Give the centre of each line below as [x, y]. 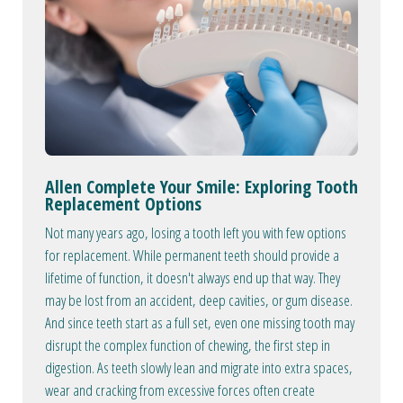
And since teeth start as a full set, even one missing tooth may [200, 323]
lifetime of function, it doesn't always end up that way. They [193, 278]
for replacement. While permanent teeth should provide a [192, 255]
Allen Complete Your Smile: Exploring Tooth [201, 187]
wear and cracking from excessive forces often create [180, 390]
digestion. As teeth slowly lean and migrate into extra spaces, [199, 368]
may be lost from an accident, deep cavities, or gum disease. [199, 300]
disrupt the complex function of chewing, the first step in [188, 345]
